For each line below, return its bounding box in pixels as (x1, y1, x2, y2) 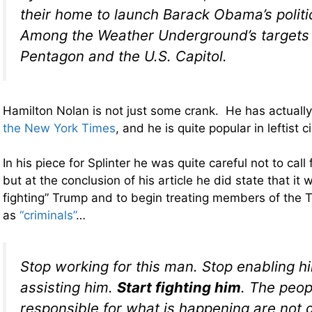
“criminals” (19, 208, 76, 223)
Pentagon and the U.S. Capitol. (20, 47, 227, 65)
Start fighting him (117, 278, 241, 296)
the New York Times (3, 120, 116, 135)
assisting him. (20, 278, 117, 296)
